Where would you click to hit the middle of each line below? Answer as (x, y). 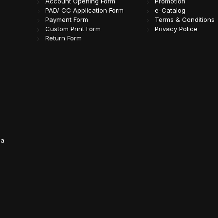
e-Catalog (170, 10)
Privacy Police (176, 29)
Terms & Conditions (185, 20)
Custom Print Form (73, 29)
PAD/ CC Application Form (84, 10)
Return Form (63, 38)
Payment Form (66, 20)
